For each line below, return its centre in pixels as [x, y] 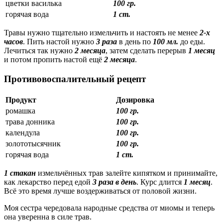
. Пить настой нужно [59, 42]
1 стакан [21, 173]
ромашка [20, 111]
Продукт [21, 100]
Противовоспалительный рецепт [75, 79]
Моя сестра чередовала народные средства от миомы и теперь [109, 208]
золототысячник [33, 143]
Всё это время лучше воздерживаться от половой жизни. [100, 191]
